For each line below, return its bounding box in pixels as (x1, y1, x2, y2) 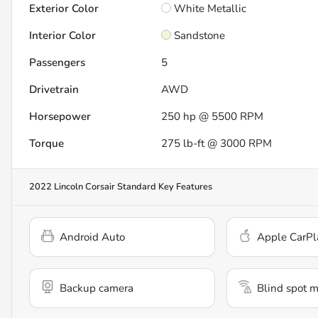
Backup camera (60, 281, 133, 296)
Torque (29, 136, 64, 151)
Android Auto (60, 230, 125, 245)
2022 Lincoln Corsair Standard (29, 180, 156, 194)
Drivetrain (29, 82, 79, 97)
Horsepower (29, 109, 91, 124)
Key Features (156, 180, 212, 194)
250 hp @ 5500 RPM (161, 109, 264, 124)
